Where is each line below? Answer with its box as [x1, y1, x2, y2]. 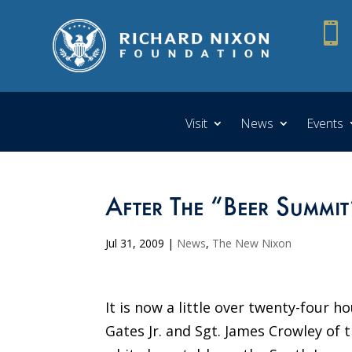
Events [306, 114, 343, 132]
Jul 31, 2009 [105, 235, 165, 251]
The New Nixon [212, 235, 292, 251]
